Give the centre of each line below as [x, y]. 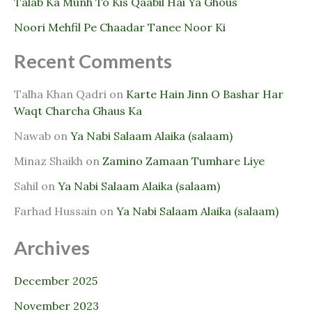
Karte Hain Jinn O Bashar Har [205, 94]
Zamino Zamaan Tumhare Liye [184, 161]
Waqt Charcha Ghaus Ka [78, 111]
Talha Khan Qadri [60, 94]
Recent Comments [93, 61]
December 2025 [56, 281]
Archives [52, 248]
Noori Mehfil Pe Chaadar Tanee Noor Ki [120, 28]
